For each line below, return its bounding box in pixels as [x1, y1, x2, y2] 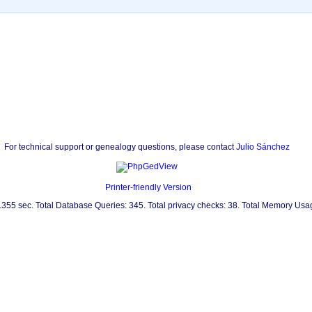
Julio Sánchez [235, 142, 290, 152]
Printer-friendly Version [105, 182, 192, 192]
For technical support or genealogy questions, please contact [3, 142, 236, 152]
